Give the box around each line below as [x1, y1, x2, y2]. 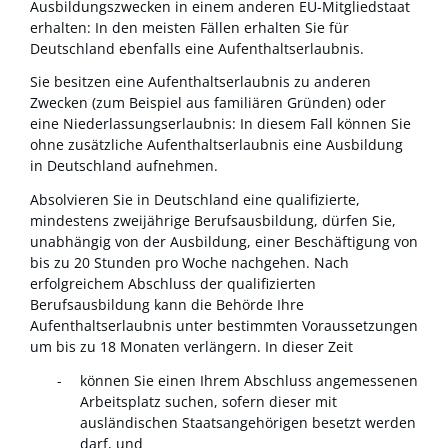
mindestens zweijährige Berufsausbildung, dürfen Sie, [30, 210, 396, 230]
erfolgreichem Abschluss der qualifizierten [30, 273, 316, 293]
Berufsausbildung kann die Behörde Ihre [30, 294, 304, 314]
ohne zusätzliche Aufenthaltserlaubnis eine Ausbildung [30, 135, 403, 155]
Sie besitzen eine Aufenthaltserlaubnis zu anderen [30, 72, 371, 92]
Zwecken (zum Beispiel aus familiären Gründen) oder [30, 93, 386, 113]
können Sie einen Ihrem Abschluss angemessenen [80, 370, 418, 390]
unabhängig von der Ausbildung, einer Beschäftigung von [30, 231, 418, 251]
